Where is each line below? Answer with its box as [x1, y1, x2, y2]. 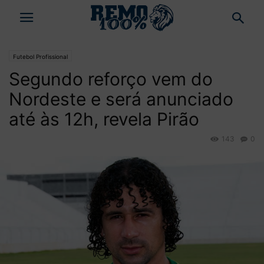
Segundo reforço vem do [9, 68, 213, 90]
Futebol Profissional [13, 53, 68, 60]
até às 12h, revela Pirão [9, 108, 199, 130]
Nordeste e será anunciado [9, 88, 233, 110]
